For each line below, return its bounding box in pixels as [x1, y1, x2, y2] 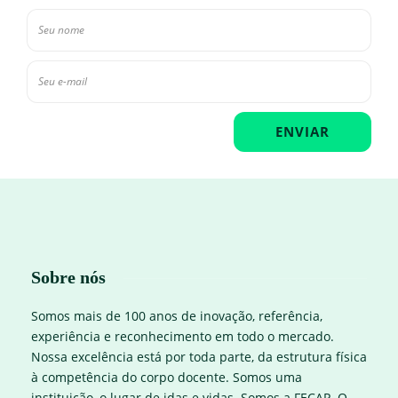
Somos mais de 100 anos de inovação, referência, [31, 307, 322, 325]
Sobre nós [31, 267, 106, 288]
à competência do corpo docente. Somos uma [31, 369, 302, 386]
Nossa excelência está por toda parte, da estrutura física [31, 348, 367, 366]
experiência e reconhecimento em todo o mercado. [31, 328, 334, 346]
